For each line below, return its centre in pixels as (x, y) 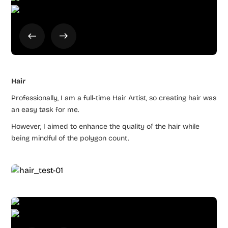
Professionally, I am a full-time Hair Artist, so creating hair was (114, 98)
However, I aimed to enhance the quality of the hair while (106, 126)
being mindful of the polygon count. (70, 138)
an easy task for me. (45, 109)
